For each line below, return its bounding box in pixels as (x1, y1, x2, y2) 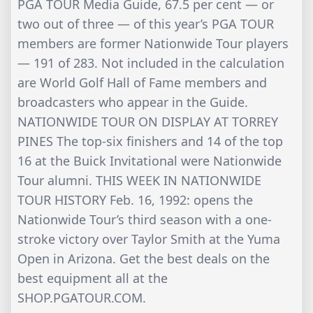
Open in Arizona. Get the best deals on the (17, 250, 270, 268)
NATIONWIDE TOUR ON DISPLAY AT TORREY (17, 113, 278, 131)
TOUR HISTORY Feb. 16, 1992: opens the (17, 191, 253, 209)
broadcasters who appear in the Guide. (17, 94, 248, 111)
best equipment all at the (17, 270, 168, 287)
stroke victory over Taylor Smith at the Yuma (17, 231, 280, 248)
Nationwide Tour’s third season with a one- (17, 211, 272, 228)
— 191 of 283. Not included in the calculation (17, 54, 284, 72)
